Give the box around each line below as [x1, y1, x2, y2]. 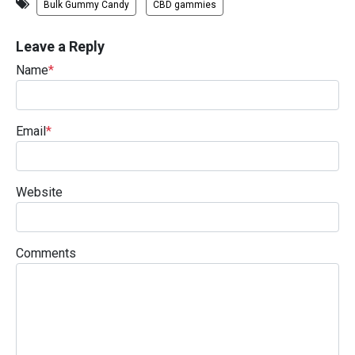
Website [16, 185, 63, 200]
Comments [16, 246, 76, 261]
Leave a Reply [16, 38, 105, 55]
